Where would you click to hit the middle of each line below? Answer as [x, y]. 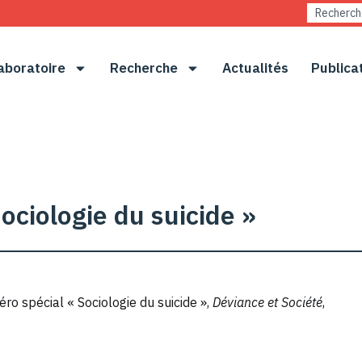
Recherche [144, 68]
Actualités [255, 68]
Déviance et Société [267, 303]
